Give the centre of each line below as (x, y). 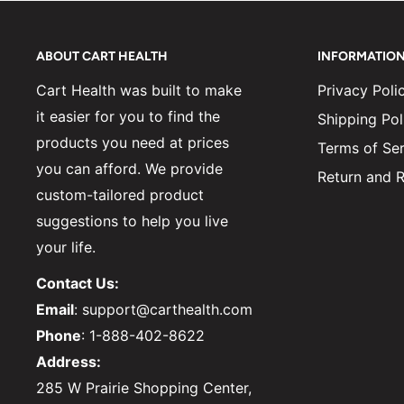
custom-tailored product (120, 194)
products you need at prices (133, 142)
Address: (69, 362)
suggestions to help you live (132, 220)
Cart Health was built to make (139, 90)
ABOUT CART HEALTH (102, 57)
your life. (66, 247)
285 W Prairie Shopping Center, (144, 388)
